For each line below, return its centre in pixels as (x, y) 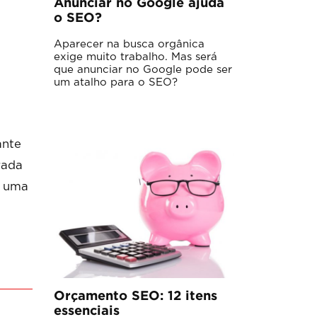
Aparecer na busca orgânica (129, 45)
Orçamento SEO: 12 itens (136, 297)
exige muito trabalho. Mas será (136, 57)
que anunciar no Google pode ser (143, 70)
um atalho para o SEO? (116, 83)
